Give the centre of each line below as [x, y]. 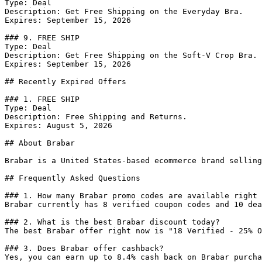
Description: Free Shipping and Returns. [96, 117]
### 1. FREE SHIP [42, 99]
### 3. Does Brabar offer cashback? [84, 248]
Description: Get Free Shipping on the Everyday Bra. [124, 11]
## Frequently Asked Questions [73, 178]
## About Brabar [40, 143]
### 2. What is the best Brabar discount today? [112, 222]
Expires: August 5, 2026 [58, 125]
